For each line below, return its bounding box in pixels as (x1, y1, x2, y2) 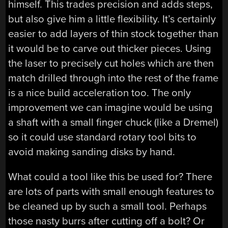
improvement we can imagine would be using (8, 101, 213, 114)
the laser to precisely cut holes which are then (8, 56, 214, 70)
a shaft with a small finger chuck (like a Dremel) (8, 116, 219, 129)
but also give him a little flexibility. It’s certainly (8, 12, 216, 25)
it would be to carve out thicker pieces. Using (8, 42, 212, 55)
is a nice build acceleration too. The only (8, 86, 191, 99)
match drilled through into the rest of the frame (8, 71, 219, 84)
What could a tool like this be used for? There (8, 170, 213, 184)
